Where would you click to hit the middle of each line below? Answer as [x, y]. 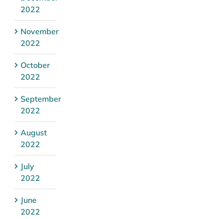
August [34, 133]
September [41, 99]
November [40, 32]
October [35, 65]
